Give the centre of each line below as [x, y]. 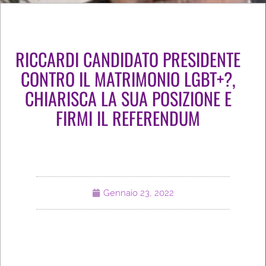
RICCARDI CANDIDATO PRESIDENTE [128, 59]
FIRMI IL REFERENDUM [128, 118]
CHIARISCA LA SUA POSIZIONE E [128, 98]
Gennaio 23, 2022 [139, 193]
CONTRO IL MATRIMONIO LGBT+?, [128, 78]
